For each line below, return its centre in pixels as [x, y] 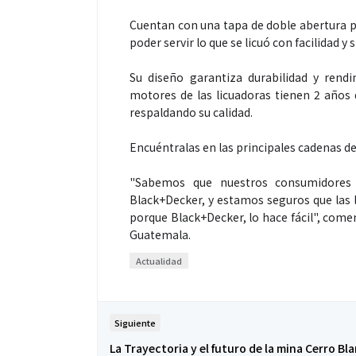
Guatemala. [160, 235]
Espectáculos [293, 141]
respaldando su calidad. [191, 112]
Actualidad [159, 261]
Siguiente [135, 323]
